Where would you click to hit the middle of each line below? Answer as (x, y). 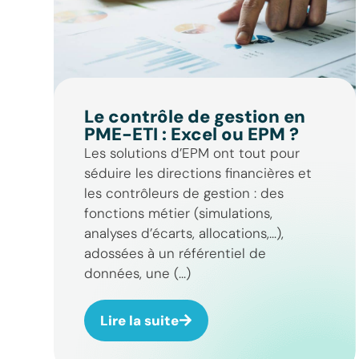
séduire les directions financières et (198, 173)
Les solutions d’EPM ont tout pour (192, 153)
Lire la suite (139, 320)
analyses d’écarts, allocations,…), (184, 233)
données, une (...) (137, 273)
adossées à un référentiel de (175, 253)
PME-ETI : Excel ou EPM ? (191, 134)
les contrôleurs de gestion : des (184, 193)
